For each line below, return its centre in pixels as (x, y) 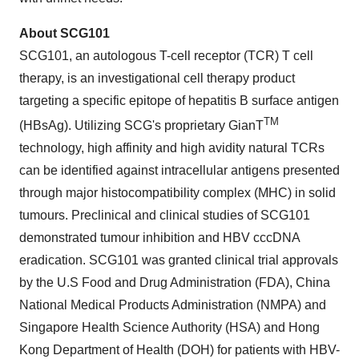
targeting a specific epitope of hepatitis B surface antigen (179, 101)
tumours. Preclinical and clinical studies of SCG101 (165, 216)
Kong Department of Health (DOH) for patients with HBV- (179, 350)
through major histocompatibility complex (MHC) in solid (177, 193)
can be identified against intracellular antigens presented (179, 171)
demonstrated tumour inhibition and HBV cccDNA (159, 238)
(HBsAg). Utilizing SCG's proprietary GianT (141, 126)
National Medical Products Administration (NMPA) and (173, 305)
